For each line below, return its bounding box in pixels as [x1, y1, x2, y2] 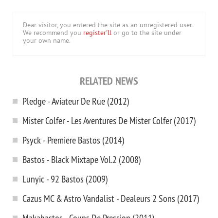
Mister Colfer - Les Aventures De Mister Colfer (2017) [22, 114, 196, 127]
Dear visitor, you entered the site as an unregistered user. [23, 21, 193, 30]
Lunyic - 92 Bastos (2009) [22, 173, 108, 185]
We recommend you [23, 29, 83, 37]
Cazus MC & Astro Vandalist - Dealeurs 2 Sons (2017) [22, 192, 200, 204]
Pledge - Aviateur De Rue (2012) [22, 95, 129, 107]
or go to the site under [111, 29, 182, 37]
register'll [83, 29, 111, 37]
